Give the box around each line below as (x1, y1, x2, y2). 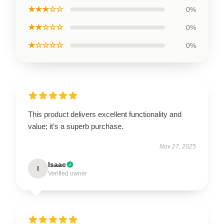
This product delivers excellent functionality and (28, 110, 181, 118)
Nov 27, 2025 (159, 143, 196, 150)
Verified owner (48, 170, 87, 177)
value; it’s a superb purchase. (28, 122, 123, 130)
